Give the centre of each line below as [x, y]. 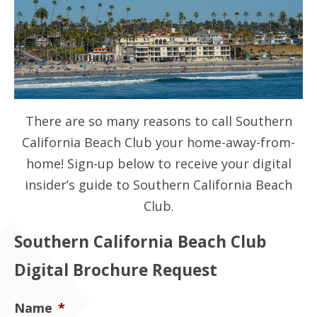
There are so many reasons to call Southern [158, 121]
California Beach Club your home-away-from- [158, 142]
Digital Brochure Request [116, 270]
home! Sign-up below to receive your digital [158, 163]
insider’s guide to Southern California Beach [158, 184]
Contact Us [66, 24]
